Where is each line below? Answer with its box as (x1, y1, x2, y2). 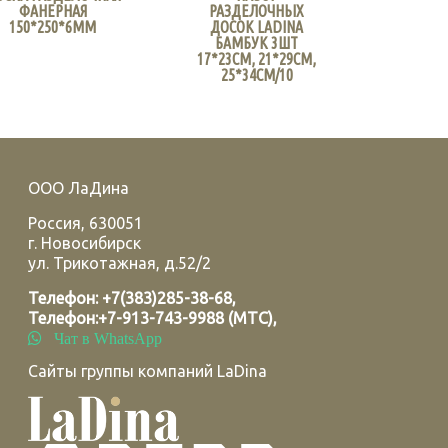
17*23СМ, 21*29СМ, (197, 49, 317, 68)
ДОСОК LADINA (210, 17, 304, 36)
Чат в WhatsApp (42, 330, 163, 346)
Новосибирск (41, 234, 142, 252)
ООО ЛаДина (28, 179, 130, 197)
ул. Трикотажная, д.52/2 (28, 254, 212, 272)
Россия (28, 214, 82, 232)
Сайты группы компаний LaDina (28, 362, 268, 380)
